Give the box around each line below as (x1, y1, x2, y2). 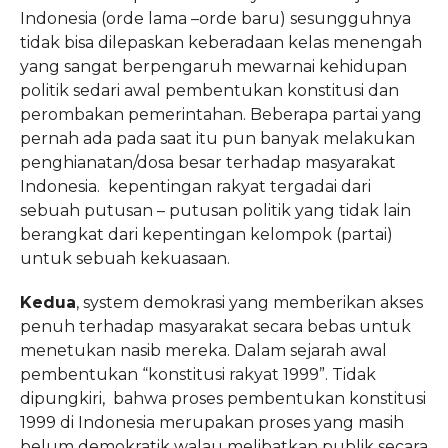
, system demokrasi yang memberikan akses (75, 293, 423, 312)
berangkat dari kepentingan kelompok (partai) (19, 225, 393, 244)
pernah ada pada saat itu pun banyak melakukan (19, 129, 415, 148)
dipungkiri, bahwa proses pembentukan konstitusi (19, 389, 426, 408)
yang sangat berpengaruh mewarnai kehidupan (19, 57, 407, 76)
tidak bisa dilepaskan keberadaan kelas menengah (19, 33, 422, 52)
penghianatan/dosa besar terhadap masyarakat (19, 153, 396, 172)
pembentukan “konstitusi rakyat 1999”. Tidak (19, 365, 376, 384)
